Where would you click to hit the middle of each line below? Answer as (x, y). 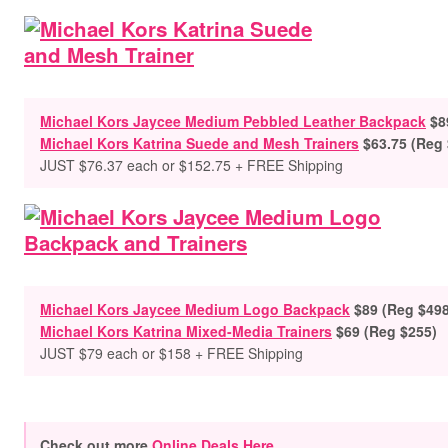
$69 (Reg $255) (386, 331)
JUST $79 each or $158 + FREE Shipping (171, 353)
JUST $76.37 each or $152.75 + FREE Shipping (191, 165)
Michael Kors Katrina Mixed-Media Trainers (186, 331)
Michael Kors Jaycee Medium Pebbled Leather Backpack (233, 121)
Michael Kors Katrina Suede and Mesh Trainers (199, 143)
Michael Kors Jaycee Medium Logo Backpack (195, 309)
